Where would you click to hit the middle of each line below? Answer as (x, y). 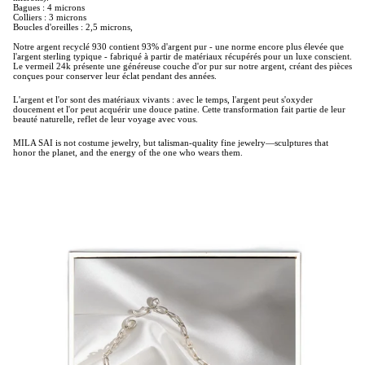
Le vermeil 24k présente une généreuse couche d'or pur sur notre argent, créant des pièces (182, 66)
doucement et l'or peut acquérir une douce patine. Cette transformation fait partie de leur (179, 110)
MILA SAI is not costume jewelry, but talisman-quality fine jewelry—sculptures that (171, 143)
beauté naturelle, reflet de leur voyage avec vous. (106, 119)
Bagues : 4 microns (49, 8)
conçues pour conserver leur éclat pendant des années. (115, 76)
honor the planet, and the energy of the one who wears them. (128, 153)
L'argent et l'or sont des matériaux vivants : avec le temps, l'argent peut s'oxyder (163, 100)
